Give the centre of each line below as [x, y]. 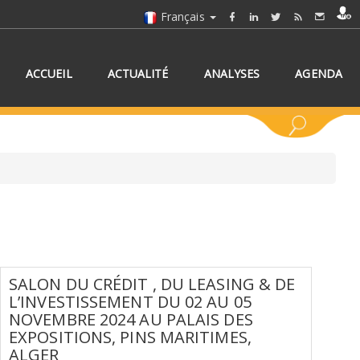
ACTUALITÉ [138, 74]
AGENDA [319, 74]
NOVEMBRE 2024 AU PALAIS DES [131, 319]
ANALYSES [232, 74]
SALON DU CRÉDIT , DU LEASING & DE [152, 284]
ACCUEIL [49, 74]
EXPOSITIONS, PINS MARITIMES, [130, 337]
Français [182, 16]
